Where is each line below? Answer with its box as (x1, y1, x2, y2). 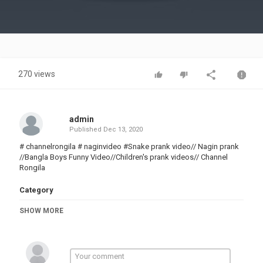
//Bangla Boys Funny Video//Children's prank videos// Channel (19, 153, 228, 161)
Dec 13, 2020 (103, 126, 143, 133)
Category (19, 186, 53, 194)
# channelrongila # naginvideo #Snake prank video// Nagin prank (19, 142, 239, 151)
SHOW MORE (19, 207, 63, 215)
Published (69, 126, 103, 133)
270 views (18, 69, 55, 79)
